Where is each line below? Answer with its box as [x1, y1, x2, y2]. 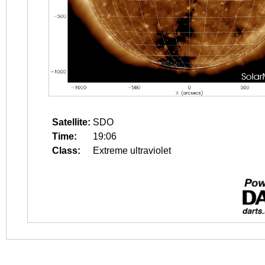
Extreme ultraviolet [93, 146, 171, 156]
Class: [52, 146, 80, 156]
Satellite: [52, 117, 91, 127]
